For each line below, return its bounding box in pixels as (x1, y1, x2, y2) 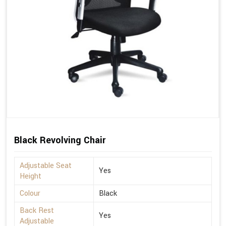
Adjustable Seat (20, 160, 72, 172)
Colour (20, 188, 40, 199)
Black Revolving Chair (14, 134, 105, 147)
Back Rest (20, 205, 54, 216)
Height (20, 171, 41, 182)
